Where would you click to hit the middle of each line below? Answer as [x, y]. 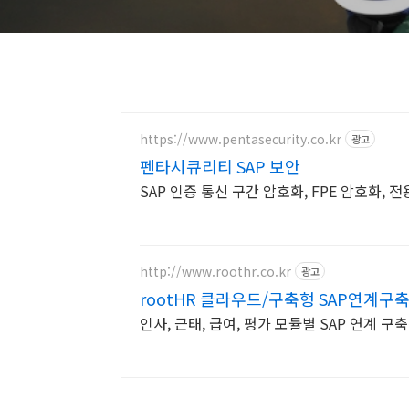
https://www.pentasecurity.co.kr [241, 138]
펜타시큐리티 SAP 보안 [220, 166]
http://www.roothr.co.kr [215, 271]
